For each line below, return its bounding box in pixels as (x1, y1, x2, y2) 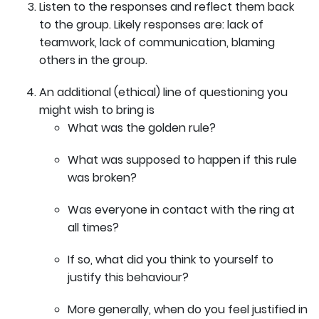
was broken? (68, 169, 137, 186)
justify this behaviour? (68, 268, 189, 286)
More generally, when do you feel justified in (68, 300, 308, 318)
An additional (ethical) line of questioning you (39, 83, 288, 100)
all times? (68, 219, 119, 236)
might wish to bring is (39, 101, 155, 118)
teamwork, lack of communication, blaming (39, 33, 275, 51)
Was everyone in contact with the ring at (68, 201, 295, 218)
